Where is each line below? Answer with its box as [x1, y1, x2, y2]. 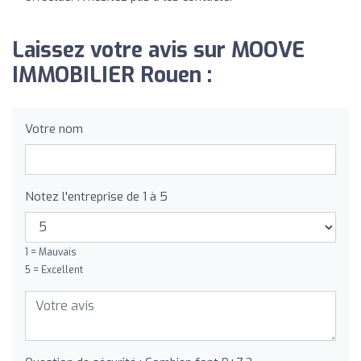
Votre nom [25, 120, 83, 137]
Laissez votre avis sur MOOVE [12, 35, 305, 64]
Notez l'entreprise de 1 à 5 [25, 188, 168, 205]
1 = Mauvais [25, 245, 77, 259]
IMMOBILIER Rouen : [12, 60, 212, 89]
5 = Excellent [25, 263, 83, 276]
